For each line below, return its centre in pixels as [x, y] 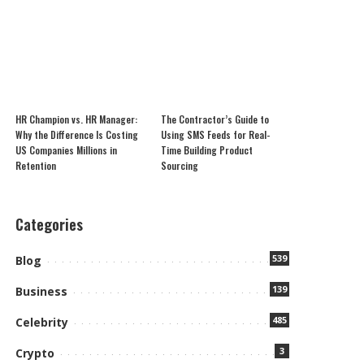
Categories [50, 224]
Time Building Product [206, 150]
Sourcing [179, 165]
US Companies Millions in [67, 150]
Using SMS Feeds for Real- [215, 134]
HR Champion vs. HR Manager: [77, 119]
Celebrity [42, 322]
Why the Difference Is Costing [77, 134]
